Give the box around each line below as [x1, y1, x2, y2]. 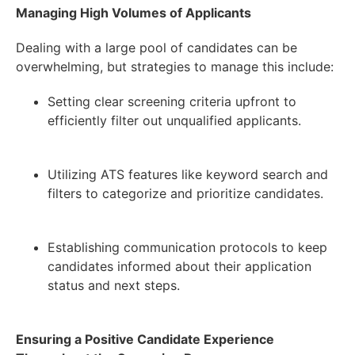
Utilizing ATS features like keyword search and [48, 166, 328, 183]
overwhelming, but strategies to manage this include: [16, 59, 334, 75]
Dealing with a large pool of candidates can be [16, 40, 297, 56]
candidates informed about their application [48, 258, 311, 275]
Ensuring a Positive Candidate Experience [16, 331, 274, 348]
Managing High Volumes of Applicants [16, 5, 251, 21]
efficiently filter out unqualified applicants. [48, 113, 301, 129]
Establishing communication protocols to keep [48, 239, 327, 256]
